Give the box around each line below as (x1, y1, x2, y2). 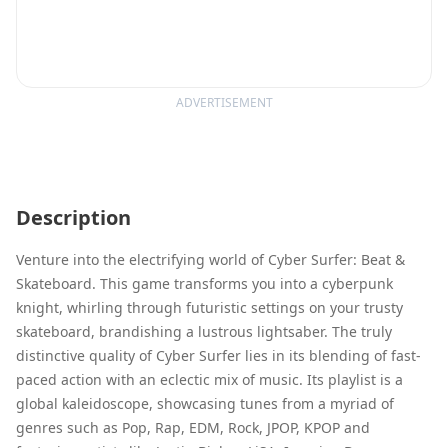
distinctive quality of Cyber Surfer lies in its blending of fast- (16, 345, 421, 365)
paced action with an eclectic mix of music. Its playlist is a (16, 369, 403, 389)
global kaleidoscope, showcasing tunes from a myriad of (16, 393, 394, 413)
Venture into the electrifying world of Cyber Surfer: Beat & (16, 249, 405, 269)
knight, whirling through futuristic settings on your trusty (16, 297, 403, 317)
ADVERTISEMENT (175, 93, 273, 111)
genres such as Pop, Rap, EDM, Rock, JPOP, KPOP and (16, 417, 370, 437)
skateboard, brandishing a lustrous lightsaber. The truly (16, 321, 392, 341)
